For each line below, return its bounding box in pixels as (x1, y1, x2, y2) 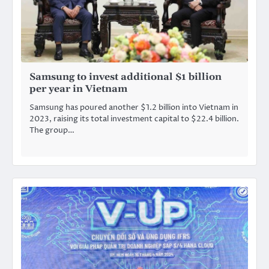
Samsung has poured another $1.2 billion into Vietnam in (29, 102, 238, 113)
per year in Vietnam (29, 82, 127, 95)
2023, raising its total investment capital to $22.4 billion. (29, 113, 239, 125)
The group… (29, 125, 74, 136)
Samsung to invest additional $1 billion (29, 70, 222, 83)
